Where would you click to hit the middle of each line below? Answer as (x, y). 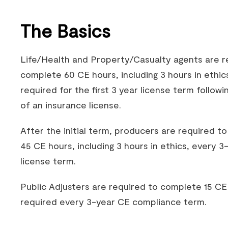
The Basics (65, 30)
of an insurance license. (71, 105)
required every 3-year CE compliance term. (113, 202)
